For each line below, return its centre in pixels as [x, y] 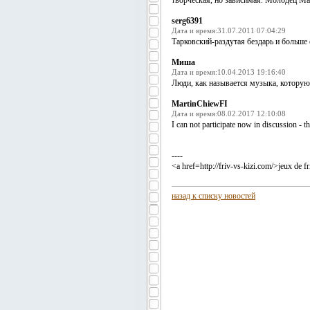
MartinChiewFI [200, 104]
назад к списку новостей [213, 196]
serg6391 [187, 21]
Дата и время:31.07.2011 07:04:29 [229, 30]
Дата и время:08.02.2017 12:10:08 [229, 113]
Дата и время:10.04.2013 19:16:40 [229, 72]
